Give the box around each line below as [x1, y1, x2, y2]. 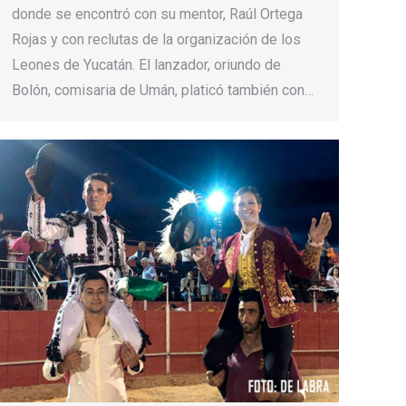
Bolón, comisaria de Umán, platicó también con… [12, 81, 314, 99]
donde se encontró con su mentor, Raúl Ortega [12, 5, 303, 23]
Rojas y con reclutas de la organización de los [12, 30, 301, 48]
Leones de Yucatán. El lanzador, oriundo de [12, 55, 281, 73]
